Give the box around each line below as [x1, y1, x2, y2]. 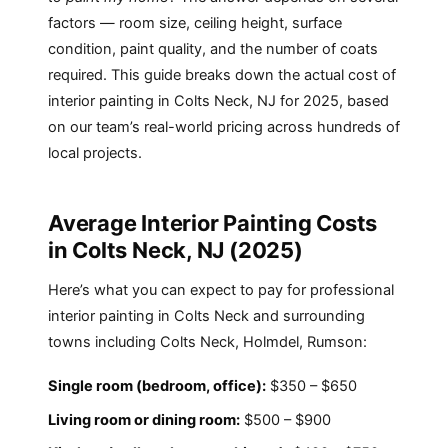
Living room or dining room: [48, 410, 240, 429]
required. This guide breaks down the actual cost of [48, 66, 396, 85]
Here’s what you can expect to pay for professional [48, 281, 394, 300]
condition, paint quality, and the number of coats [48, 40, 378, 59]
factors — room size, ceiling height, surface [48, 14, 342, 33]
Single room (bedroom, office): [48, 377, 266, 396]
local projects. [48, 144, 142, 163]
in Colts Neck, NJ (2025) [48, 237, 303, 264]
